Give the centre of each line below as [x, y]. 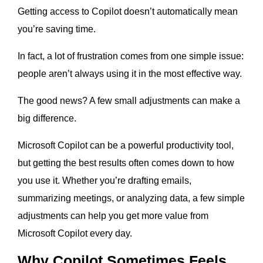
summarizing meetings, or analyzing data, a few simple [131, 198]
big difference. [47, 119]
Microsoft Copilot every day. [75, 234]
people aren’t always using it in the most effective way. [130, 74]
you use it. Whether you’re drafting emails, [104, 181]
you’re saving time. [57, 29]
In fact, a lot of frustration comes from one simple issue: [131, 56]
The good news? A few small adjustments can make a [129, 101]
